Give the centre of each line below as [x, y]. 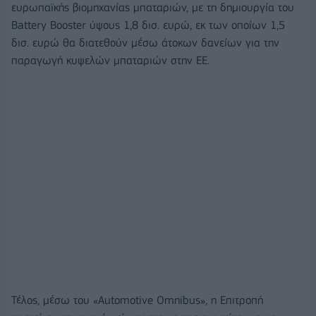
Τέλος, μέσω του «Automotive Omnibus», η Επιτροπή [137, 300]
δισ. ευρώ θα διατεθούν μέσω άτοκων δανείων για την [145, 42]
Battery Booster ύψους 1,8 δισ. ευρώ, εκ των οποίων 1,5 [148, 25]
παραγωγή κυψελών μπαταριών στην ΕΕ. [110, 60]
